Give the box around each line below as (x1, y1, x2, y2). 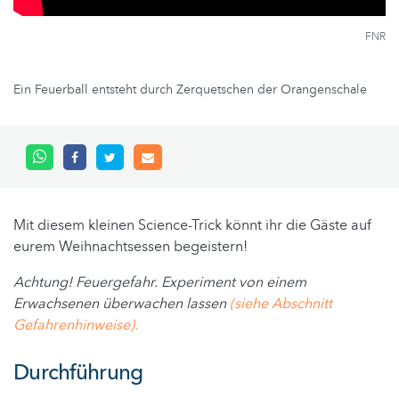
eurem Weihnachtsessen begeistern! (13, 237, 248, 257)
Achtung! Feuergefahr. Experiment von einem (13, 273, 306, 293)
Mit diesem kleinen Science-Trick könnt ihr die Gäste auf (13, 216, 371, 236)
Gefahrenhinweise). (13, 315, 138, 336)
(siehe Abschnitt (230, 294, 332, 314)
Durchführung (13, 358, 143, 388)
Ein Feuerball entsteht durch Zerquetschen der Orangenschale (13, 81, 367, 99)
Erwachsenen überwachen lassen (13, 294, 230, 314)
